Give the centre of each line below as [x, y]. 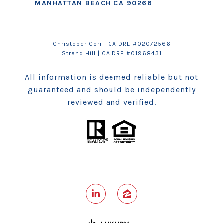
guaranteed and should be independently [111, 89]
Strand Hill [78, 53]
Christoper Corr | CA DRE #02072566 [111, 44]
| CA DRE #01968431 [128, 53]
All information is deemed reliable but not [111, 77]
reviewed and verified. [111, 102]
